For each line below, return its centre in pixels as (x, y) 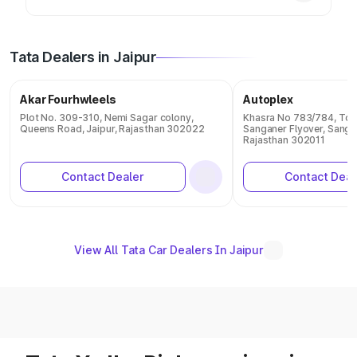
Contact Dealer (103, 177)
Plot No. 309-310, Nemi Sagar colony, (107, 118)
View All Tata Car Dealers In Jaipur (169, 250)
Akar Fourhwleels (68, 99)
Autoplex (268, 99)
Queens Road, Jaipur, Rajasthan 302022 (112, 129)
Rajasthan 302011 (284, 140)
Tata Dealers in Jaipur (83, 57)
